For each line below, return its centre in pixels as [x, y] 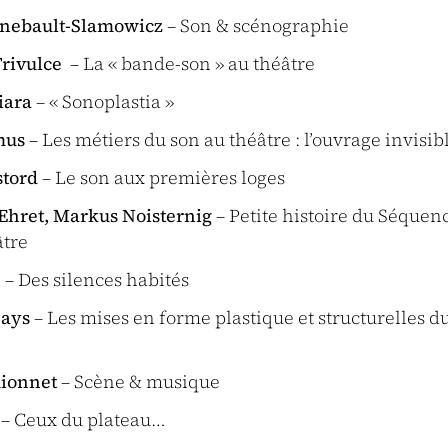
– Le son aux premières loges [161, 177]
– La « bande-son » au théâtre [188, 63]
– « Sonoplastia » [103, 101]
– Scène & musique [138, 381]
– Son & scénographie [256, 25]
